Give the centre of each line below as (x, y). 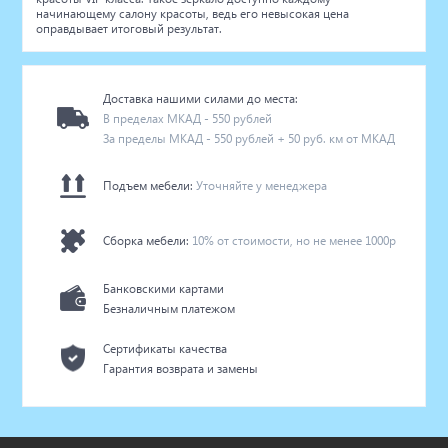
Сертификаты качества (165, 348)
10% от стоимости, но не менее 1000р (294, 241)
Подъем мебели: (150, 186)
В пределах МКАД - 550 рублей (188, 118)
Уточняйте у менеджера (262, 186)
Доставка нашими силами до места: (201, 98)
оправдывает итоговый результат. (129, 28)
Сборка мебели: (148, 241)
